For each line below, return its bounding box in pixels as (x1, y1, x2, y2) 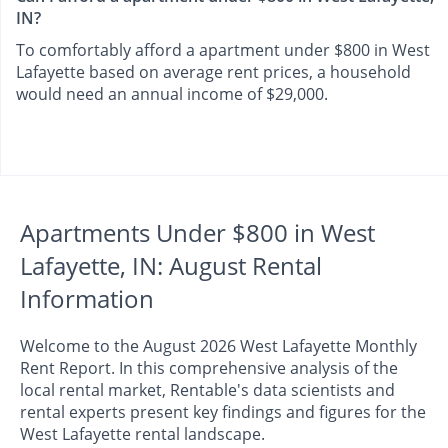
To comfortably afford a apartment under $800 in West (16, 39, 430, 62)
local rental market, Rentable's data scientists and (20, 379, 395, 402)
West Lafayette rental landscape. (20, 423, 265, 446)
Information (20, 282, 154, 316)
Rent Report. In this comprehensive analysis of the (20, 357, 398, 380)
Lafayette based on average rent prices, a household (16, 61, 411, 84)
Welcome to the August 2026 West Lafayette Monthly (20, 335, 417, 358)
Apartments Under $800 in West (20, 216, 375, 250)
